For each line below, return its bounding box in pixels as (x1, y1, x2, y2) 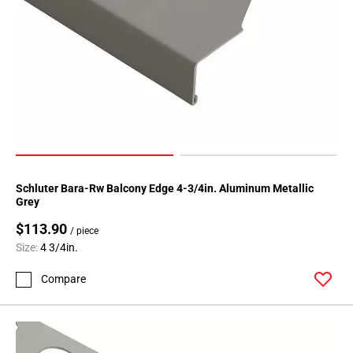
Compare (41, 273, 86, 286)
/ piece (70, 225, 98, 237)
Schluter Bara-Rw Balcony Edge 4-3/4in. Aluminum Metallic (16, 182, 314, 195)
